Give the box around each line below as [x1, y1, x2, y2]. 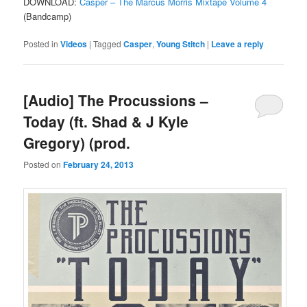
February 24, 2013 [63, 158, 134, 171]
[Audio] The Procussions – [23, 90, 209, 111]
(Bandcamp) [23, 10, 72, 23]
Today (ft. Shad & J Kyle [23, 111, 189, 132]
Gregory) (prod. [23, 132, 131, 153]
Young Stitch [156, 38, 206, 51]
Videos [60, 38, 88, 51]
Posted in [23, 38, 59, 50]
